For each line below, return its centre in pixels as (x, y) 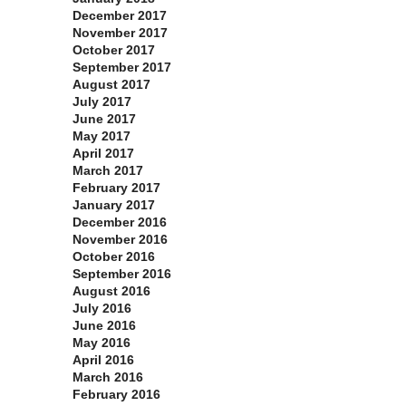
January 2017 (114, 205)
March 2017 (108, 171)
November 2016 (120, 240)
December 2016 (120, 222)
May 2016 (101, 343)
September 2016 (122, 274)
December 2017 (120, 16)
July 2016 (102, 309)
